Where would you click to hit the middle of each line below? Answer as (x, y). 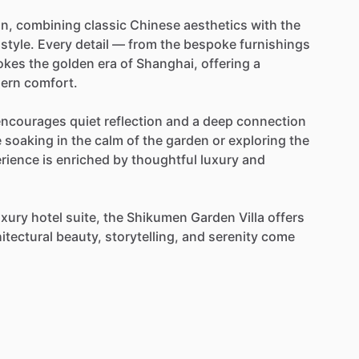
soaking (29, 140)
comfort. (51, 82)
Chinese (155, 24)
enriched (83, 159)
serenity (233, 236)
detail (92, 44)
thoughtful (164, 159)
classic (105, 24)
